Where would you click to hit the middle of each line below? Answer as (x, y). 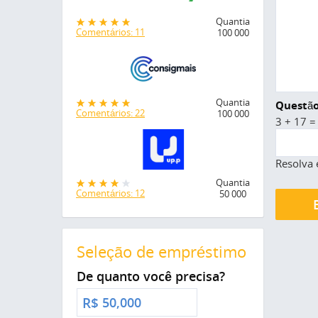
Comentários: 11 (110, 32)
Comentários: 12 (110, 193)
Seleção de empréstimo (161, 252)
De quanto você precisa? (151, 276)
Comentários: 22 (110, 113)
